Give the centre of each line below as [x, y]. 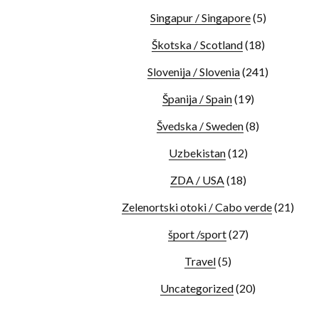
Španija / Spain [197, 99]
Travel [200, 261]
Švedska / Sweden [200, 126]
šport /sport [197, 234]
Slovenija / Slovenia [194, 72]
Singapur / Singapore [200, 17]
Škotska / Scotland [197, 45]
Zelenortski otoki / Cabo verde [197, 207]
